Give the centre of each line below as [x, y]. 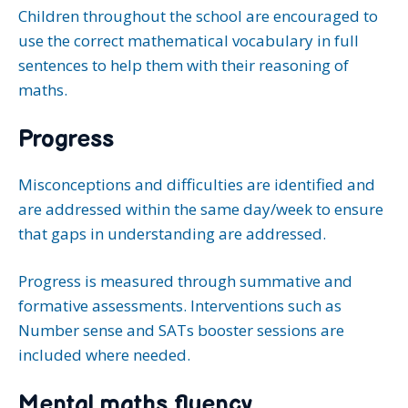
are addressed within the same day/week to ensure [201, 209]
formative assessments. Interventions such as [180, 306]
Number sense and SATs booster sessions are [181, 330]
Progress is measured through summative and [185, 281]
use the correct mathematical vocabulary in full [189, 41]
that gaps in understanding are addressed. [172, 233]
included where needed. [104, 355]
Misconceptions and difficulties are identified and [197, 184]
